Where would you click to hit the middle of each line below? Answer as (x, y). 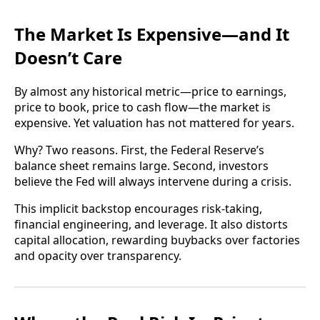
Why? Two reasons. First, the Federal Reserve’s (139, 150)
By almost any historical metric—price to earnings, (150, 92)
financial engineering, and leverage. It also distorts (151, 225)
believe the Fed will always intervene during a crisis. (153, 182)
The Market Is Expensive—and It (152, 34)
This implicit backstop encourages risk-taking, (138, 209)
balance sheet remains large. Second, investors (141, 166)
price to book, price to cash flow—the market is (142, 107)
